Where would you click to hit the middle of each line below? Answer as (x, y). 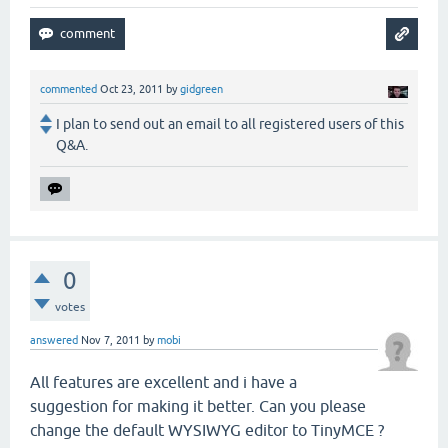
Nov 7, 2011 (110, 340)
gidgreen (201, 89)
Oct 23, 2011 (131, 89)
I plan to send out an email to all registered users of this (230, 124)
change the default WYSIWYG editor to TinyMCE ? (207, 430)
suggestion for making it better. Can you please (198, 406)
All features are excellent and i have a (163, 382)
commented (68, 89)
